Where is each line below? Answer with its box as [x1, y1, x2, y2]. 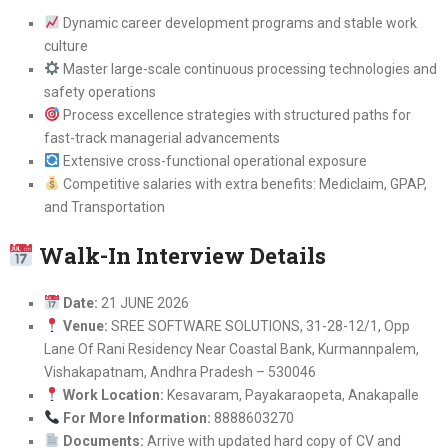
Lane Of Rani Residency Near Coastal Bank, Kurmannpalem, [43, 340, 419, 357]
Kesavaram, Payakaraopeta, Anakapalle [163, 386, 419, 403]
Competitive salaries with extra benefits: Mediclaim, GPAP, [59, 175, 427, 192]
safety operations [43, 83, 156, 100]
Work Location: [62, 386, 164, 403]
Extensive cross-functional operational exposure [59, 152, 367, 169]
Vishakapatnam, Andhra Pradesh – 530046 [43, 363, 316, 380]
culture [43, 37, 88, 54]
